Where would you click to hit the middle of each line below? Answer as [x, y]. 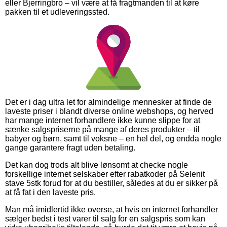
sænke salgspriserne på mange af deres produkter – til [102, 129]
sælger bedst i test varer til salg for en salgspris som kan [105, 218]
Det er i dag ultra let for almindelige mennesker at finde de [108, 102]
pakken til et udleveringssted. [57, 12]
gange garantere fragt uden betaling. [70, 147]
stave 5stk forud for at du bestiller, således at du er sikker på [111, 183]
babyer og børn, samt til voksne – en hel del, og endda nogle [113, 138]
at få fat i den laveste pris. [50, 192]
